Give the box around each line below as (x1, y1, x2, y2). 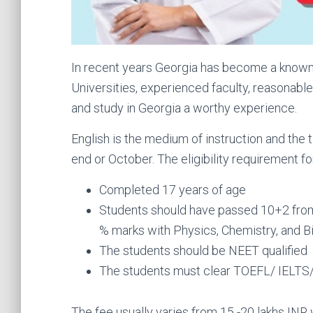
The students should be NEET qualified (99, 243, 307, 259)
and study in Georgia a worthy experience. (71, 101, 297, 116)
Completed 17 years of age (99, 182, 246, 198)
